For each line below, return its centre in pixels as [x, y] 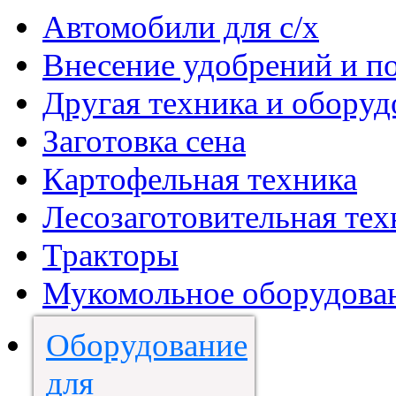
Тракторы [110, 255]
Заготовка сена [144, 141]
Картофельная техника [200, 179]
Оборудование [147, 346]
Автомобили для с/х [181, 27]
